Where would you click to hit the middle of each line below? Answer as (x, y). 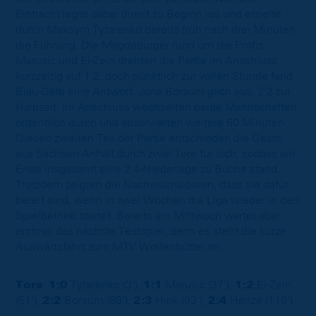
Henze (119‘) (260, 300)
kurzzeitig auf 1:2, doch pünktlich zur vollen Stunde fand (154, 76)
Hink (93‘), (180, 300)
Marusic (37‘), (199, 285)
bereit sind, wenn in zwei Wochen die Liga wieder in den (157, 200)
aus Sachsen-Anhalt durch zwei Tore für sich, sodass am (156, 153)
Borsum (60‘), (97, 300)
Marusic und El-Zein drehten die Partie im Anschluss (146, 60)
